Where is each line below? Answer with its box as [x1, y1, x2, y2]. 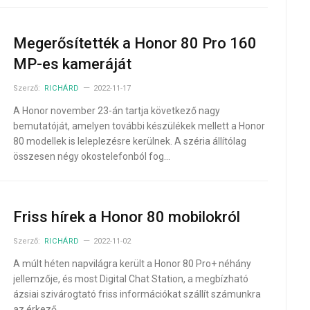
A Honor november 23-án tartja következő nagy [12, 105, 220, 116]
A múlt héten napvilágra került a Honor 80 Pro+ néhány [12, 258, 251, 269]
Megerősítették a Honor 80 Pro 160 [12, 35, 257, 52]
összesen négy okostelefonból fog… [12, 151, 170, 162]
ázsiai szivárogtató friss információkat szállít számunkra [12, 289, 261, 300]
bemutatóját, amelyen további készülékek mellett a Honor [12, 120, 265, 131]
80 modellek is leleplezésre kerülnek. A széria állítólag [12, 136, 246, 147]
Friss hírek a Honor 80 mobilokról [12, 208, 240, 226]
